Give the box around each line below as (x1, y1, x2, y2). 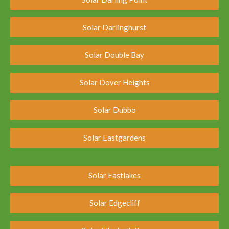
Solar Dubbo (93, 105, 136, 115)
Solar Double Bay (85, 50, 144, 60)
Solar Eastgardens (83, 133, 146, 143)
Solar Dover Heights (79, 78, 150, 87)
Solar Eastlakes (88, 171, 141, 180)
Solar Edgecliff (89, 198, 140, 208)
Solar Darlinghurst (83, 22, 146, 32)
